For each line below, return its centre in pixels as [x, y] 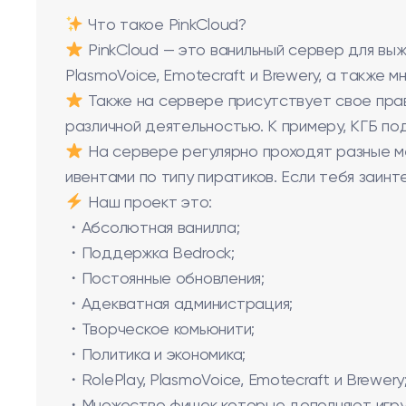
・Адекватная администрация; [179, 304]
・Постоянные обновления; [165, 279]
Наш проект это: [148, 203]
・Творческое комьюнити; [160, 330]
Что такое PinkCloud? [165, 25]
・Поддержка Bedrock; [150, 254]
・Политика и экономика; [156, 355]
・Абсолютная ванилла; [153, 228]
